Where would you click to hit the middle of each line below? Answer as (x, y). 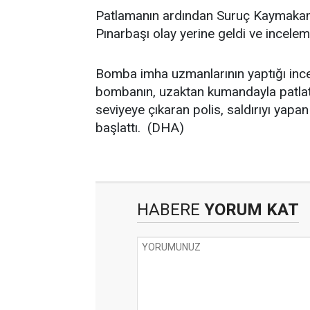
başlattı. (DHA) (140, 128)
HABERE (168, 210)
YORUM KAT (249, 210)
